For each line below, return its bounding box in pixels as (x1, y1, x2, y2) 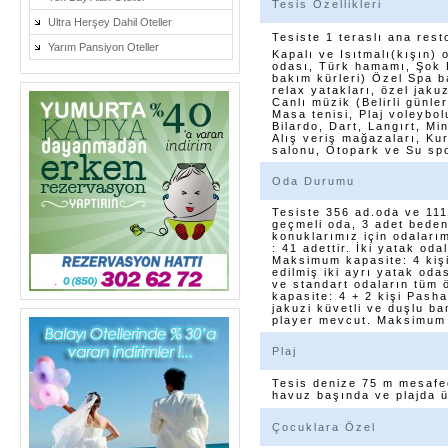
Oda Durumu (272, 175, 355, 187)
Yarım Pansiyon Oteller (48, 41, 159, 53)
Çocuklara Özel (272, 421, 376, 433)
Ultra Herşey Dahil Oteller (48, 16, 172, 28)
